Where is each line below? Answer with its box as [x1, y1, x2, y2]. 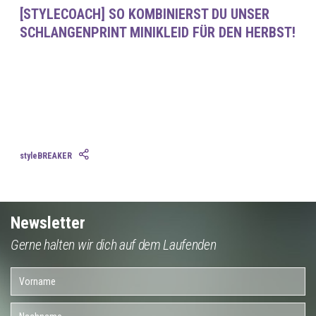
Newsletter [11, 212, 85, 233]
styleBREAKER [19, 151, 72, 162]
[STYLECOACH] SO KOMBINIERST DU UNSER [19, 6, 269, 23]
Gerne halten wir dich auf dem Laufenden [11, 236, 217, 253]
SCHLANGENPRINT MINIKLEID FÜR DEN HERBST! [19, 24, 296, 42]
